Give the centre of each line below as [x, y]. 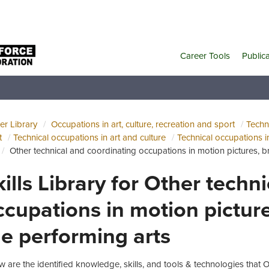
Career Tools [205, 55]
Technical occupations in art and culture [89, 137]
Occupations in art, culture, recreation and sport [143, 124]
